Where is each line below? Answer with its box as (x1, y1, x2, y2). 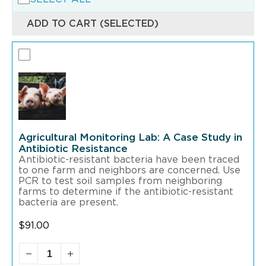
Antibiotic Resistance (18, 144, 128, 154)
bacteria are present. (18, 198, 118, 207)
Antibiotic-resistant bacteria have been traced (18, 155, 239, 164)
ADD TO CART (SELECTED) (27, 19, 159, 28)
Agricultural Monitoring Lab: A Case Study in (18, 132, 242, 142)
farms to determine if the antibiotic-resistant (18, 187, 233, 197)
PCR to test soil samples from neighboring (18, 176, 222, 186)
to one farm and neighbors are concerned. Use (18, 166, 240, 175)
